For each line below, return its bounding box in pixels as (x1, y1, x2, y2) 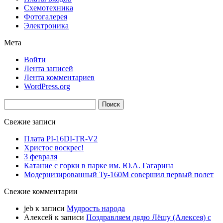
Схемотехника (24, 3, 73, 12)
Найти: (3, 99, 27, 108)
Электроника (24, 21, 69, 30)
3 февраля (24, 152, 57, 161)
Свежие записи (4, 117, 56, 126)
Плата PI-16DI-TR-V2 (24, 134, 98, 143)
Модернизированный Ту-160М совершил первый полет (24, 170, 214, 179)
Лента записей (24, 64, 73, 73)
